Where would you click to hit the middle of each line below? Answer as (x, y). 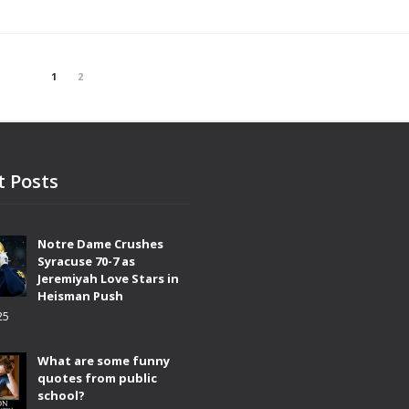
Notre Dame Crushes (100, 243)
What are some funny (104, 360)
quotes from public (97, 378)
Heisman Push (80, 295)
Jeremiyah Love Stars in (108, 278)
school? (61, 395)
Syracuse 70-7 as (86, 261)
